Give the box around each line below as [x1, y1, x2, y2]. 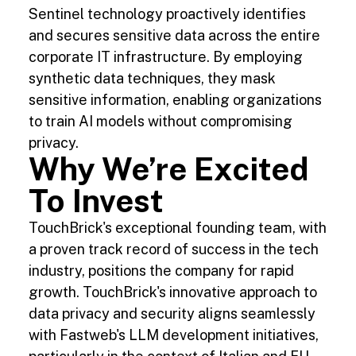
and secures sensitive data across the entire [29, 27, 320, 44]
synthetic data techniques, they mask [29, 70, 276, 87]
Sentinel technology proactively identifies [29, 6, 306, 23]
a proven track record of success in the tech [29, 241, 319, 258]
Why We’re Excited [29, 150, 309, 188]
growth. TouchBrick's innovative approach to [29, 284, 317, 301]
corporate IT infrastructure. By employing [29, 48, 303, 66]
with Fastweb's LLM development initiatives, [29, 327, 319, 344]
